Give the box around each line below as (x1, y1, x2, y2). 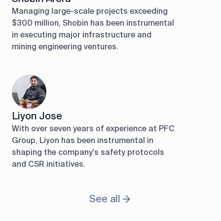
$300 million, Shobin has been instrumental (12, 18, 174, 28)
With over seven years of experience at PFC (12, 123, 175, 134)
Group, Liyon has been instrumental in (12, 135, 153, 146)
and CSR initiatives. (12, 159, 85, 169)
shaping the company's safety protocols (12, 147, 164, 157)
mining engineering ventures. (12, 41, 118, 52)
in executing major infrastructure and (12, 30, 151, 40)
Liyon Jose (12, 110, 62, 122)
